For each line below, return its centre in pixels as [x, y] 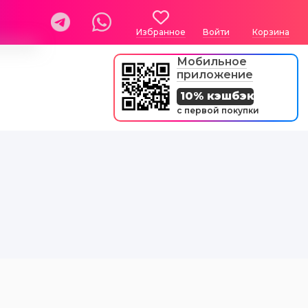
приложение [215, 75]
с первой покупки [218, 110]
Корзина [271, 32]
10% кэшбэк [217, 96]
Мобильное [212, 62]
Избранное [161, 32]
